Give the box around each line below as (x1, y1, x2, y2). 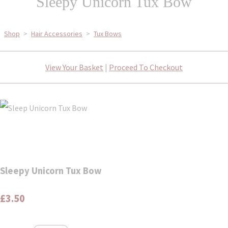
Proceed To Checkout (109, 62, 183, 72)
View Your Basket (45, 62, 103, 72)
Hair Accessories (31, 28, 82, 38)
